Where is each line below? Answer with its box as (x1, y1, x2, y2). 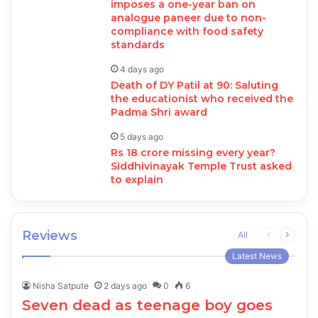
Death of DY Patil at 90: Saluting (111, 79, 278, 92)
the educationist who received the (111, 92, 293, 106)
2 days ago (104, 280, 148, 292)
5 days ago (120, 131, 163, 143)
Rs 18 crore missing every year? (111, 146, 275, 160)
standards (111, 38, 165, 52)
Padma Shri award (111, 106, 207, 119)
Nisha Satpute (33, 280, 89, 292)
